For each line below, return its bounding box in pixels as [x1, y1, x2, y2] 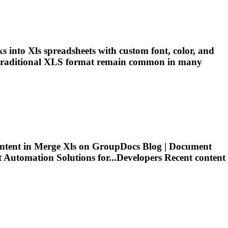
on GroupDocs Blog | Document [76, 140, 212, 152]
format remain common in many [63, 56, 202, 68]
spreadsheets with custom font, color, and [41, 45, 214, 56]
